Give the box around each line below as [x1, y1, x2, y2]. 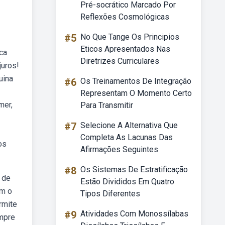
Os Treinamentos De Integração [80, 76, 191, 86]
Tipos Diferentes [80, 189, 140, 198]
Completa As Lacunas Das [80, 133, 173, 142]
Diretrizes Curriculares [80, 56, 159, 66]
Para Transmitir [80, 100, 133, 110]
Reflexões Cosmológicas [80, 12, 169, 22]
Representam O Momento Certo [80, 88, 192, 98]
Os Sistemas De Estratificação [80, 165, 188, 174]
